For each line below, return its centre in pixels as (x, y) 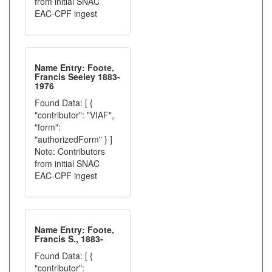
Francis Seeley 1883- (77, 76)
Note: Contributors (70, 151)
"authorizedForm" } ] (73, 139)
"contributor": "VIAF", (74, 115)
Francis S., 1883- (69, 239)
